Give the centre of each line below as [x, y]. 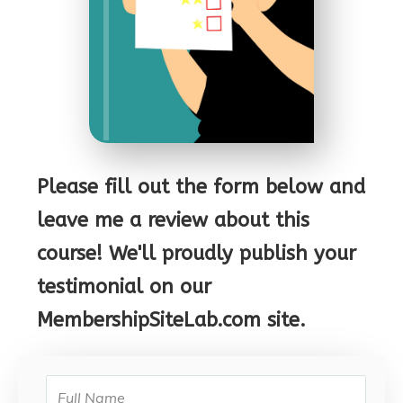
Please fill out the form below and [201, 187]
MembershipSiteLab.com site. [171, 320]
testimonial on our [124, 287]
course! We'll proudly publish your [197, 254]
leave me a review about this [173, 220]
